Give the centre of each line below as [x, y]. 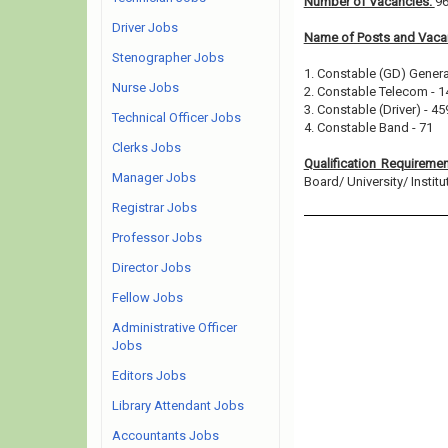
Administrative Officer [174, 327]
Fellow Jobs [147, 297]
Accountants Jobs [165, 435]
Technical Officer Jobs [176, 117]
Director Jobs [151, 267]
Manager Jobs [154, 177]
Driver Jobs [145, 27]
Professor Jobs [157, 237]
